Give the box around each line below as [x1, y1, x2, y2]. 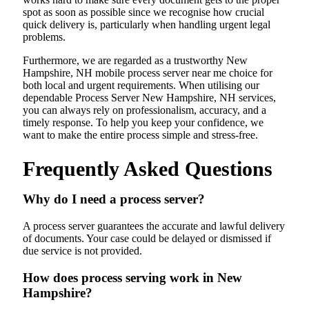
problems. [23, 30, 66, 43]
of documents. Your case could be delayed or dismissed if [23, 232, 271, 245]
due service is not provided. [23, 245, 142, 257]
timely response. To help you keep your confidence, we [23, 116, 263, 128]
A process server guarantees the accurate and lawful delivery [23, 220, 285, 232]
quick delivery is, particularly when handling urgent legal [23, 18, 270, 30]
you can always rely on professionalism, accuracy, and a [23, 103, 266, 116]
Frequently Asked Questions [23, 157, 272, 180]
